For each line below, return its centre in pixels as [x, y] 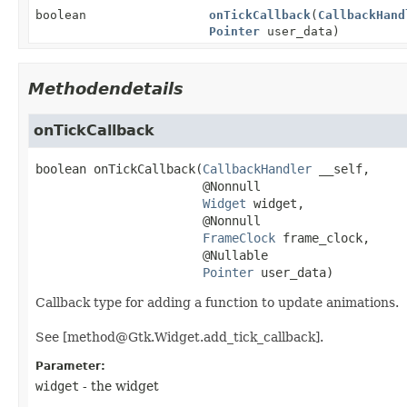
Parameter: [70, 366]
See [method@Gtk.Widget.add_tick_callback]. [179, 337]
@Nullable [232, 255]
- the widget [119, 386]
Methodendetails [106, 88]
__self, [341, 169]
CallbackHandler [257, 169]
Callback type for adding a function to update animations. [217, 302]
